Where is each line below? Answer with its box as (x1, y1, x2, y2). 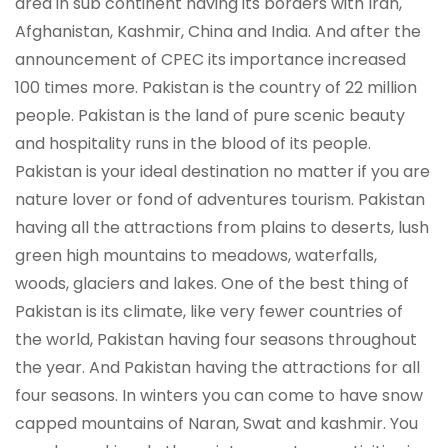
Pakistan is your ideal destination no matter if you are (15, 159, 430, 183)
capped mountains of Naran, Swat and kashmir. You (15, 411, 418, 435)
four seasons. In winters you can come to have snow (15, 383, 423, 407)
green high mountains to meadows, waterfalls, (15, 243, 377, 267)
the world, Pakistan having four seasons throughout (15, 327, 417, 351)
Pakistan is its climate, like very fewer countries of (15, 299, 403, 323)
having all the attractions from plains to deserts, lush (15, 215, 429, 239)
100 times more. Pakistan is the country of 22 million (15, 75, 417, 99)
